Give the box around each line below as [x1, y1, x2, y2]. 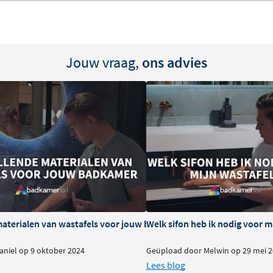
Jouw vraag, [66, 52, 142, 72]
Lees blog [146, 258, 185, 271]
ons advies [142, 52, 207, 72]
